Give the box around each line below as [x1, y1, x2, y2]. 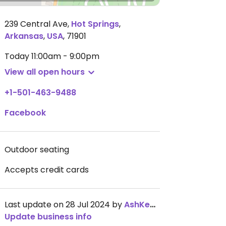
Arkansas [5, 30, 43, 42]
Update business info [5, 211, 92, 222]
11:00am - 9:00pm [31, 50, 99, 62]
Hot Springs [71, 18, 119, 30]
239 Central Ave [5, 18, 68, 30]
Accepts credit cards [5, 164, 89, 176]
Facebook [5, 107, 46, 119]
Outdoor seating [5, 144, 69, 155]
